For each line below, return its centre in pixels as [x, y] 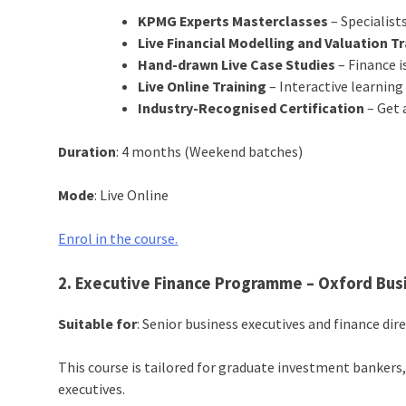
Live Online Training [203, 86]
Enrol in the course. [118, 238]
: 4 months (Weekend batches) [210, 151]
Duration [87, 151]
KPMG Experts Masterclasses [233, 20]
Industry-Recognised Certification [251, 107]
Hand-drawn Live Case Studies [237, 64]
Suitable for [98, 324]
